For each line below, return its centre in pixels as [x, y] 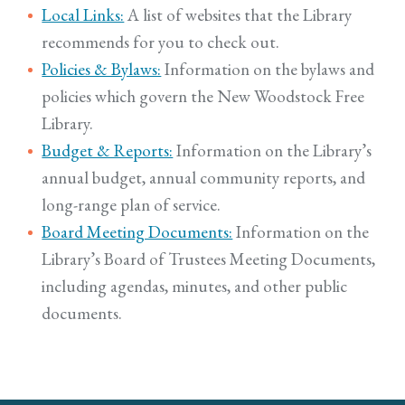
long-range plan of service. [132, 205]
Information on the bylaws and [268, 69]
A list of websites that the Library [238, 15]
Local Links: [83, 15]
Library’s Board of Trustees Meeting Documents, [209, 259]
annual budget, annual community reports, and [204, 178]
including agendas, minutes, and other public [195, 286]
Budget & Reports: [108, 151]
